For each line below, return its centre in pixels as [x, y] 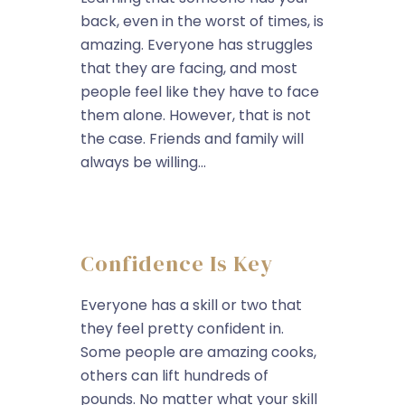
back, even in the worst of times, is [202, 21]
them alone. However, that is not [196, 115]
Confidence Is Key [177, 264]
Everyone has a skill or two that [191, 305]
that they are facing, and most [189, 68]
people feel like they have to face [200, 92]
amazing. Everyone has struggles [197, 45]
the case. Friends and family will [192, 139]
